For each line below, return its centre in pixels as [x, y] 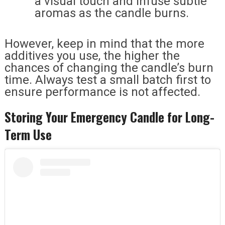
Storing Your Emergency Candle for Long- [109, 117]
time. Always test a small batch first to [107, 80]
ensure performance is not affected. [102, 92]
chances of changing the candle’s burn [109, 68]
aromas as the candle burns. [111, 13]
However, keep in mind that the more [104, 44]
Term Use [28, 135]
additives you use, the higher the [92, 56]
